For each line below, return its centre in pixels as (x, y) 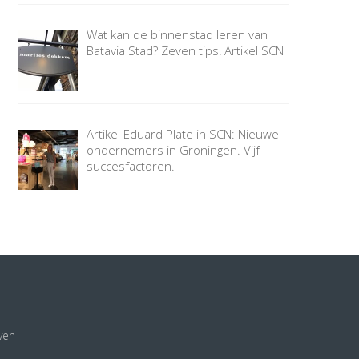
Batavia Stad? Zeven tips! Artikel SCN (185, 51)
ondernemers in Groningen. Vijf (173, 150)
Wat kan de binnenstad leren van (177, 35)
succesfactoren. (130, 166)
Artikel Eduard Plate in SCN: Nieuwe (182, 134)
